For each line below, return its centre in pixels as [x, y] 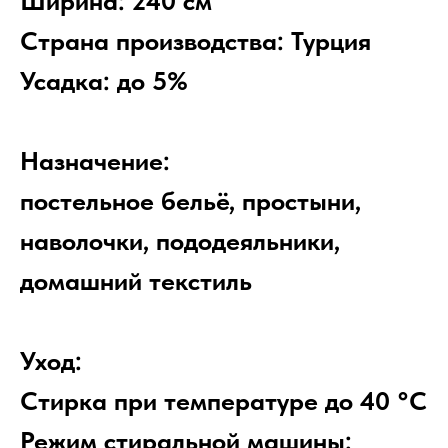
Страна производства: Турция [195, 41]
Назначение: [95, 161]
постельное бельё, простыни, [190, 201]
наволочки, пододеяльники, [180, 241]
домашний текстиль [136, 281]
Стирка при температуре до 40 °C [223, 401]
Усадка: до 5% [104, 81]
